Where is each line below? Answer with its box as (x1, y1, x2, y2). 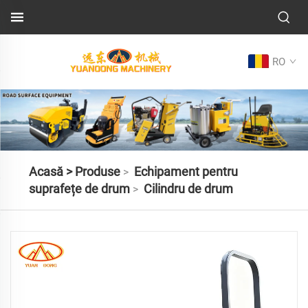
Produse (74, 164, 120, 179)
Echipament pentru (133, 164, 238, 179)
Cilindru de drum (143, 181, 233, 196)
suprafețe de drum (28, 181, 130, 196)
